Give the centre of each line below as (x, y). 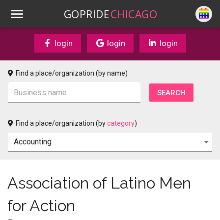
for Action (41, 206)
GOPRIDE (87, 14)
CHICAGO (134, 14)
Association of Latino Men (99, 183)
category (121, 123)
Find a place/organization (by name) (72, 73)
